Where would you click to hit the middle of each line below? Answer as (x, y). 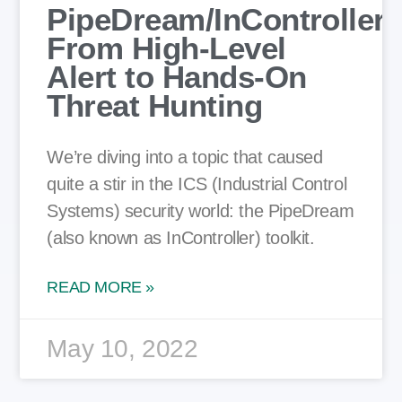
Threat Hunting (155, 105)
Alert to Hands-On (177, 76)
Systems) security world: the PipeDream (201, 210)
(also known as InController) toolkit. (181, 237)
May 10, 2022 (122, 348)
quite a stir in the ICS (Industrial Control (197, 184)
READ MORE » (100, 287)
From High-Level (166, 48)
